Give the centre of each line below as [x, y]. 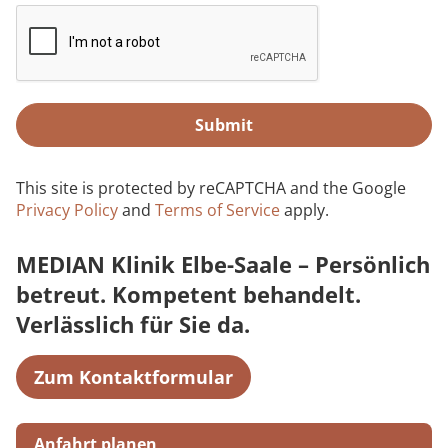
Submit [224, 125]
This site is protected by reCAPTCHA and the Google [211, 188]
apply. [304, 210]
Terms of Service [217, 210]
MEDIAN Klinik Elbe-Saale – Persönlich [223, 264]
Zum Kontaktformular [133, 377]
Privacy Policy [67, 210]
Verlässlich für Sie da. [133, 324]
